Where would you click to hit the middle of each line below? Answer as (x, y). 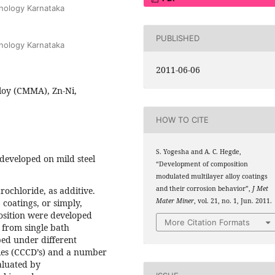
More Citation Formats (207, 223)
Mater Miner (175, 200)
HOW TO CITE (183, 120)
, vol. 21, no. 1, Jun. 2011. (233, 200)
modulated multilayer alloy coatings (212, 176)
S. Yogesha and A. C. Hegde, (199, 151)
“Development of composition (202, 164)
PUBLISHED (178, 38)
